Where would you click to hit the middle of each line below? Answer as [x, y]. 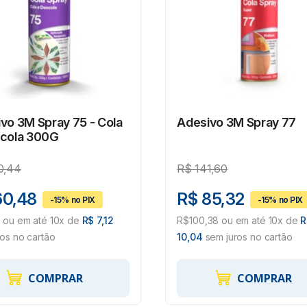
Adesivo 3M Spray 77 [236, 123]
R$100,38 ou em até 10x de [239, 221]
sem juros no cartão [247, 237]
